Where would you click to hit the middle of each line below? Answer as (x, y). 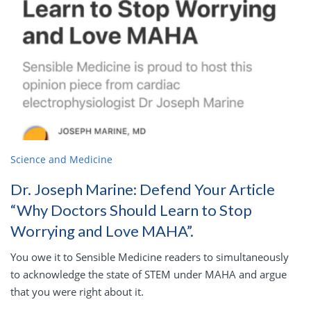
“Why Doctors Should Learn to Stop (131, 210)
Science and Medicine (61, 160)
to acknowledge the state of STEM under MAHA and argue (149, 275)
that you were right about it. (77, 292)
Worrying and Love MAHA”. (102, 231)
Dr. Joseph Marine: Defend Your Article (143, 190)
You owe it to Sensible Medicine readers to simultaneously (150, 257)
